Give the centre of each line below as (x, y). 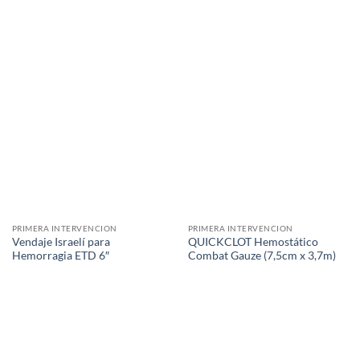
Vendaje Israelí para (61, 242)
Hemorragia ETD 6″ (60, 256)
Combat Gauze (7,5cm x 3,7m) (262, 256)
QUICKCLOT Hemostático (253, 242)
